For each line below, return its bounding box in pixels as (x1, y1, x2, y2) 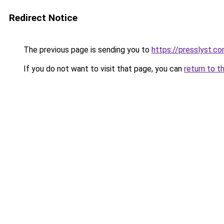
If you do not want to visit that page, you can (21, 64, 184, 73)
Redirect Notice (9, 12, 77, 23)
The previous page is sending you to (21, 45, 151, 54)
